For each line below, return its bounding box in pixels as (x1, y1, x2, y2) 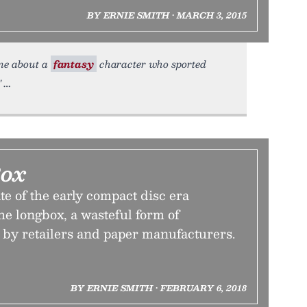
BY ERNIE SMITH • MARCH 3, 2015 (86, 8, 247, 22)
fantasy (53, 56, 94, 72)
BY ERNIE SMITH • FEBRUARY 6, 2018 (70, 281, 247, 295)
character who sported (97, 56, 206, 72)
